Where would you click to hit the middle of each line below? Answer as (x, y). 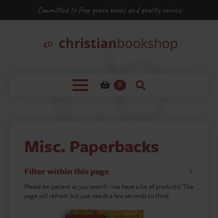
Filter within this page (67, 171)
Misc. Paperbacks (92, 146)
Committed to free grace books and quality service (109, 10)
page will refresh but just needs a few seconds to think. (97, 196)
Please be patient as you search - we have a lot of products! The (109, 186)
